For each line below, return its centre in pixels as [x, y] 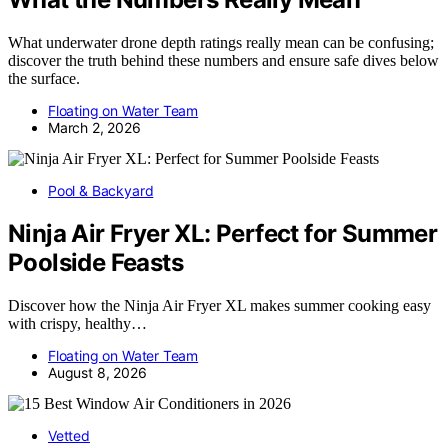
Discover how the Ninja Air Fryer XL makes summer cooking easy [219, 305]
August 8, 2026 [97, 372]
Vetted [69, 435]
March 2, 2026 [94, 128]
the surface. [44, 79]
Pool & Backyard [101, 191]
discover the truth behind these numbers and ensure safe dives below [223, 61]
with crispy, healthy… [77, 323]
